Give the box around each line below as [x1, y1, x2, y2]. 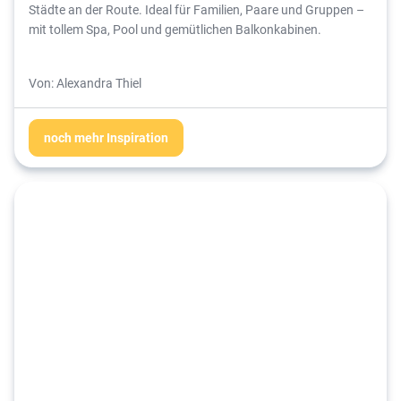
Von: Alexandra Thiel [29, 73, 141, 91]
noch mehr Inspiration [44, 128, 168, 146]
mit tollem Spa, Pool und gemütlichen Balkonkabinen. [29, 20, 321, 38]
